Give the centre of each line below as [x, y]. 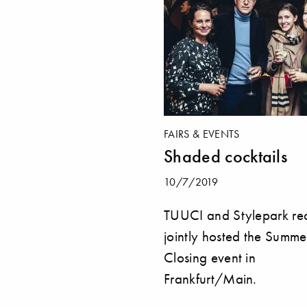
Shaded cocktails [226, 156]
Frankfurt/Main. [210, 279]
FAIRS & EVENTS [202, 133]
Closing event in [210, 258]
